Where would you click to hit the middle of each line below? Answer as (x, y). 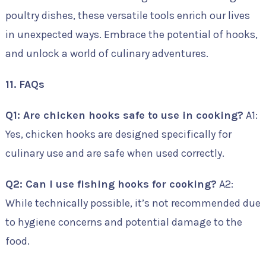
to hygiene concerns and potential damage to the (123, 222)
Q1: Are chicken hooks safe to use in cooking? (124, 115)
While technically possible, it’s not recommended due (133, 203)
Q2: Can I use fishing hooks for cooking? (111, 184)
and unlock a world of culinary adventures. (107, 53)
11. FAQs (25, 84)
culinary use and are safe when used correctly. (115, 153)
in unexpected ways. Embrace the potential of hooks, (131, 34)
